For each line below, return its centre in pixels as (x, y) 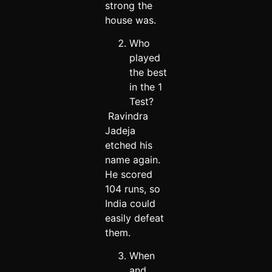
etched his (128, 145)
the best (148, 73)
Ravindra (126, 116)
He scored (128, 175)
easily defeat (134, 218)
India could (130, 204)
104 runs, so (132, 189)
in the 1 (145, 87)
